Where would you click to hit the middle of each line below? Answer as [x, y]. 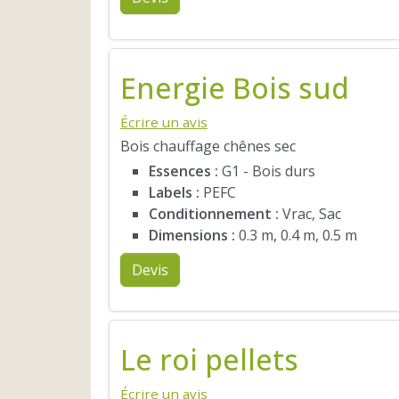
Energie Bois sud [235, 88]
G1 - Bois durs [267, 171]
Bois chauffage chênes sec [208, 147]
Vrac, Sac [310, 213]
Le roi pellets [209, 360]
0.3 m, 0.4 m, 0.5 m [296, 235]
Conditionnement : [214, 213]
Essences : [183, 171]
